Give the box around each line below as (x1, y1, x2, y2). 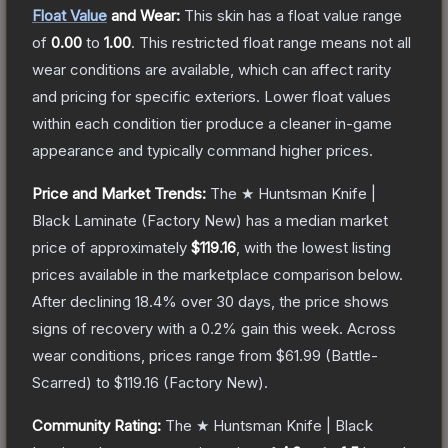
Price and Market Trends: (32, 183, 206, 203)
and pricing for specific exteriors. (32, 86, 260, 106)
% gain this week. (222, 318, 343, 338)
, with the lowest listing (236, 237, 391, 257)
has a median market (242, 210, 388, 230)
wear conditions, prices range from (32, 345, 276, 365)
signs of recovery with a (32, 318, 201, 338)
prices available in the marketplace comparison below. (32, 264, 403, 284)
